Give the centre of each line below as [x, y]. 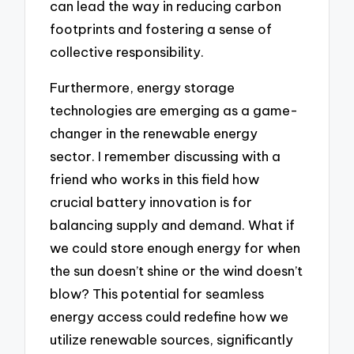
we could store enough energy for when [175, 247]
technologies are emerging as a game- [174, 110]
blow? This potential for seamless [157, 293]
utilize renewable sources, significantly [172, 339]
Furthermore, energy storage [143, 87]
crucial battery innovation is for [151, 201]
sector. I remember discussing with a [166, 156]
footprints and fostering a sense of [161, 28]
